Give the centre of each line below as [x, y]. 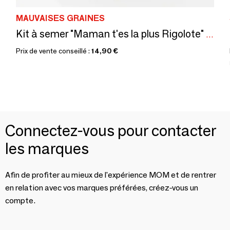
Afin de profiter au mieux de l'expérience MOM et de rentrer [111, 175]
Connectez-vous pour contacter [111, 131]
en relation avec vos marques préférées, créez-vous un [102, 188]
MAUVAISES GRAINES [60, 18]
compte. [20, 201]
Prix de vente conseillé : [54, 51]
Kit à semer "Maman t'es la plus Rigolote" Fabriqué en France [210, 35]
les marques [47, 149]
